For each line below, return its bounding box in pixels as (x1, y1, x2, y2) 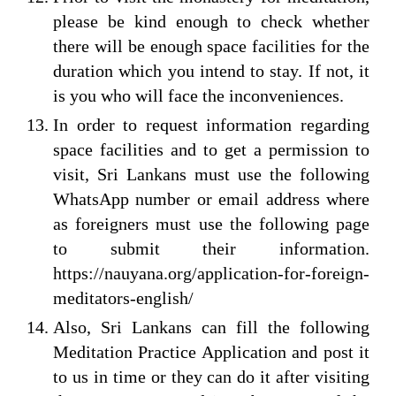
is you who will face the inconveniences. (53, 85, 344, 105)
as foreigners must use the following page (53, 213, 369, 233)
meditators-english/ (53, 287, 194, 308)
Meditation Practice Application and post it (53, 341, 369, 362)
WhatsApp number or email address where (53, 188, 369, 209)
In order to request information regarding (53, 114, 369, 134)
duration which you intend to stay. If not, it (53, 60, 369, 80)
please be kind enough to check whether (53, 11, 369, 31)
